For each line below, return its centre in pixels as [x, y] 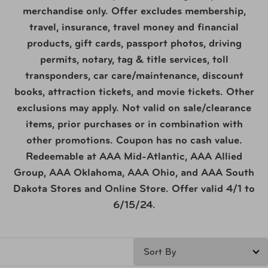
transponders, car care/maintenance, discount [134, 76]
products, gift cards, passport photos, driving [134, 44]
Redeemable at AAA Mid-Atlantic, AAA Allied [134, 157]
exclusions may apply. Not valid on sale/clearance [134, 109]
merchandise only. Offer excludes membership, [134, 12]
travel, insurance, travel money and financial [134, 28]
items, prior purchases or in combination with [134, 125]
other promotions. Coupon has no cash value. [134, 141]
